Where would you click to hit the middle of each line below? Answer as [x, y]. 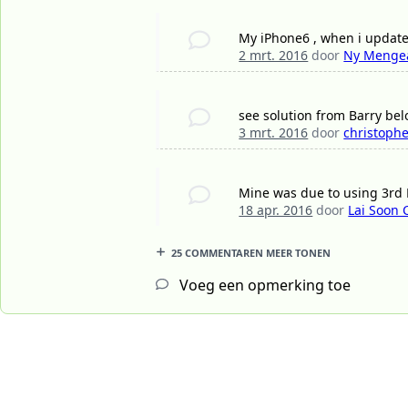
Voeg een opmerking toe [263, 286]
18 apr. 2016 [276, 210]
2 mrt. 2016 [274, 56]
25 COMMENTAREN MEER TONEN [251, 253]
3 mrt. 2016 [274, 133]
